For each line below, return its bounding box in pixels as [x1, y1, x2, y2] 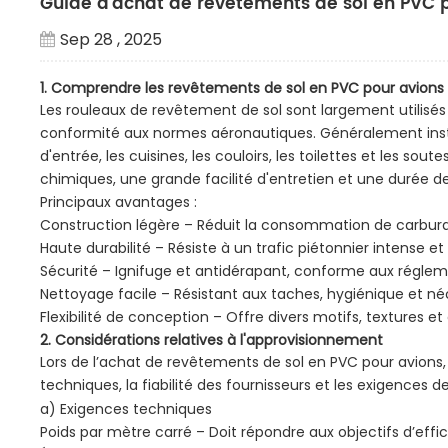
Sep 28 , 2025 [60, 27, 163, 51]
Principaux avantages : [40, 192, 198, 213]
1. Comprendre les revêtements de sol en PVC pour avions [40, 78, 445, 99]
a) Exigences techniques [40, 399, 213, 420]
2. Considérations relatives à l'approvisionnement [40, 330, 384, 351]
